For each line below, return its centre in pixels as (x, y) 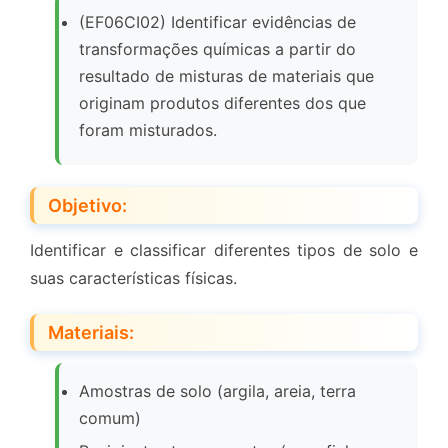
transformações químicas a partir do (217, 49)
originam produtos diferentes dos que (222, 103)
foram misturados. (148, 130)
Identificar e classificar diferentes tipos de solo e (224, 250)
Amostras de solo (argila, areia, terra (217, 391)
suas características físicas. (133, 278)
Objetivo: (87, 206)
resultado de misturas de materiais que (226, 76)
